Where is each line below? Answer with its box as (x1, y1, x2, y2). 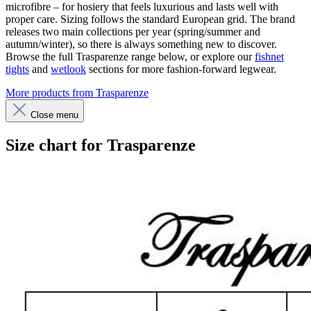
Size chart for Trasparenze (6, 135, 196, 154)
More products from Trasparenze (6, 87, 149, 99)
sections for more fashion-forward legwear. (86, 63, 276, 76)
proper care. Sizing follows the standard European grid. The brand (6, 13, 295, 26)
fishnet (255, 51, 284, 63)
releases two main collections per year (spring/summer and (6, 26, 260, 38)
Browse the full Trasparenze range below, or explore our (6, 51, 255, 63)
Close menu (28, 110, 78, 121)
